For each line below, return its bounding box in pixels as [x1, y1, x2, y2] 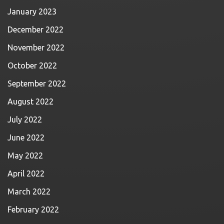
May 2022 [7, 151, 43, 160]
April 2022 [7, 169, 44, 178]
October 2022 [7, 61, 57, 70]
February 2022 [7, 205, 59, 214]
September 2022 [7, 79, 66, 88]
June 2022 [7, 133, 44, 142]
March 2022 [7, 187, 50, 196]
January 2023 [7, 7, 56, 16]
